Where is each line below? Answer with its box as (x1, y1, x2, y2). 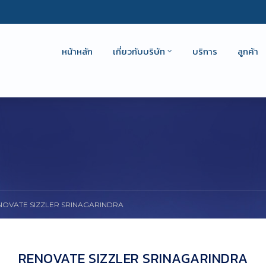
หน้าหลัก (62, 45, 93, 58)
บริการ (192, 45, 217, 58)
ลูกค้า (237, 45, 258, 58)
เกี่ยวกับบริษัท (113, 45, 165, 58)
